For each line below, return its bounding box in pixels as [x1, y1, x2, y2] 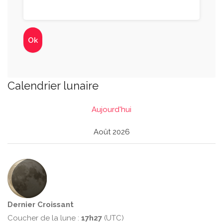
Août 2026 [93, 127, 130, 136]
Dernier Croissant [7, 200, 74, 209]
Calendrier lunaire [7, 79, 99, 92]
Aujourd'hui [92, 105, 131, 114]
